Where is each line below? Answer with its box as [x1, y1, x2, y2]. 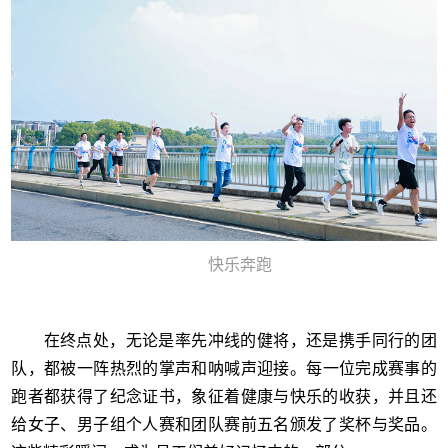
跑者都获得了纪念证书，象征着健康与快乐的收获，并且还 [11, 387, 437, 405]
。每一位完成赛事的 [289, 359, 437, 377]
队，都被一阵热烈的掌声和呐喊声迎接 [11, 359, 290, 377]
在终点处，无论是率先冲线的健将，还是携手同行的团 [11, 331, 437, 349]
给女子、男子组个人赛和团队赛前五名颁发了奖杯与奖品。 [11, 415, 437, 433]
